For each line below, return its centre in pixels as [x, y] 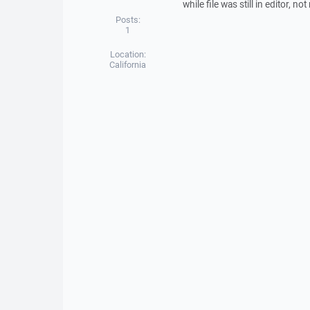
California [128, 65]
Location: [128, 54]
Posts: [128, 20]
